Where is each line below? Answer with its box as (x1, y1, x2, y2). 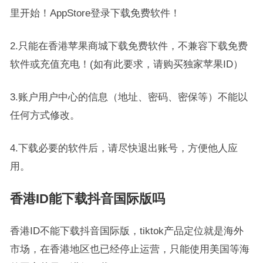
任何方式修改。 (9, 110, 80, 120)
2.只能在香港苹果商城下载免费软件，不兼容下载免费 (9, 41, 248, 51)
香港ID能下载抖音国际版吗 (9, 191, 165, 206)
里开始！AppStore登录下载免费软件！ (9, 8, 180, 18)
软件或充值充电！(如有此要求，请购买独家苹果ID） (9, 59, 243, 69)
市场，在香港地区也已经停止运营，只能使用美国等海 (9, 244, 249, 254)
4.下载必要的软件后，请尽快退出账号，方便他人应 (9, 143, 238, 153)
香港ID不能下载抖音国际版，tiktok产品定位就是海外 (9, 225, 244, 236)
